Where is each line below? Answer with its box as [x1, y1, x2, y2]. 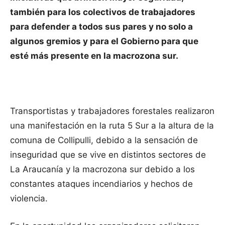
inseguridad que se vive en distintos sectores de [10, 150, 206, 160]
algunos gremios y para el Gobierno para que [10, 36, 198, 47]
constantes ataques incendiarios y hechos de [10, 179, 193, 189]
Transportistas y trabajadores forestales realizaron [10, 106, 214, 117]
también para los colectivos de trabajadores [10, 7, 195, 18]
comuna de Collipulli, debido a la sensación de [10, 135, 198, 146]
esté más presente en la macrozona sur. [10, 51, 178, 61]
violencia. [10, 193, 48, 204]
